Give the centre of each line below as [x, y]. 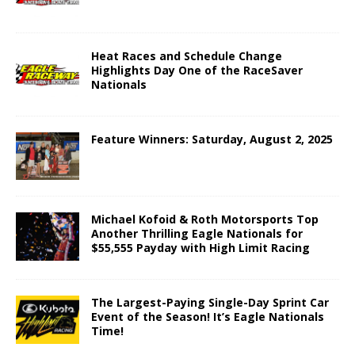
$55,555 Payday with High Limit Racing [200, 248]
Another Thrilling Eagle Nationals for [197, 234]
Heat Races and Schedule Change [187, 56]
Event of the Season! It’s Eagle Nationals [208, 317]
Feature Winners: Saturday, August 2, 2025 [212, 139]
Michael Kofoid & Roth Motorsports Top [205, 219]
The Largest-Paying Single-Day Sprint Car [210, 303]
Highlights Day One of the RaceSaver [197, 71]
